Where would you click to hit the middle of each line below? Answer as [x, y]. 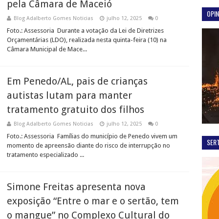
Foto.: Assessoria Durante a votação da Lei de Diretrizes [85, 31]
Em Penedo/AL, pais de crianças [77, 81]
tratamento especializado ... [45, 155]
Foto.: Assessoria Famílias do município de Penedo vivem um [92, 136]
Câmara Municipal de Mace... [47, 49]
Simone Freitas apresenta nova [76, 187]
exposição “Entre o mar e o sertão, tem [93, 201]
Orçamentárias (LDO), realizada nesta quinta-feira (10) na [87, 40]
